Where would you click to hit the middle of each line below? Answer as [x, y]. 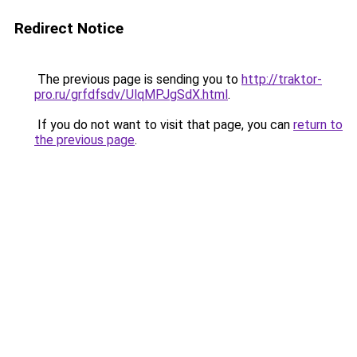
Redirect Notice [69, 28]
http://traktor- [282, 79]
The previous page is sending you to [138, 79]
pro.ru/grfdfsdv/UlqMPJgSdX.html [131, 94]
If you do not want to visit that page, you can [164, 125]
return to [318, 125]
